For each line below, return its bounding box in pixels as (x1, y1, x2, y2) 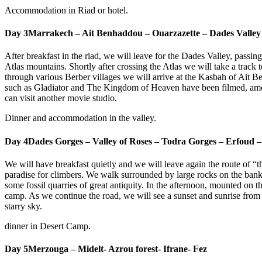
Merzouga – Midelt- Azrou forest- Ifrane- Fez (28, 244, 207, 254)
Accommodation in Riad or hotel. (5, 5, 128, 15)
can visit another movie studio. (5, 93, 117, 104)
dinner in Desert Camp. (5, 220, 91, 231)
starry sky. (5, 201, 42, 211)
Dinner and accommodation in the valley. (5, 113, 156, 123)
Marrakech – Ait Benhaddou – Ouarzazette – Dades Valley (28, 28, 261, 39)
